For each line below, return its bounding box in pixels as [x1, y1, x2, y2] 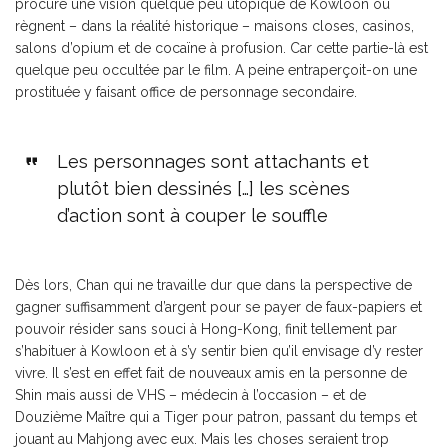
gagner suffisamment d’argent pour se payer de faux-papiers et [15, 299, 422, 316]
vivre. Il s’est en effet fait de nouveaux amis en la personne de [15, 365, 407, 382]
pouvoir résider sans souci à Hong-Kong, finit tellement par [15, 321, 397, 338]
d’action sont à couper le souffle [56, 205, 328, 227]
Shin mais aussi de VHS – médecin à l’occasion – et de [15, 387, 366, 404]
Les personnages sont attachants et [56, 151, 369, 173]
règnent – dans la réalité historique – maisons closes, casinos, [15, 18, 414, 35]
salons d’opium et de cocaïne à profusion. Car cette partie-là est [15, 40, 428, 57]
